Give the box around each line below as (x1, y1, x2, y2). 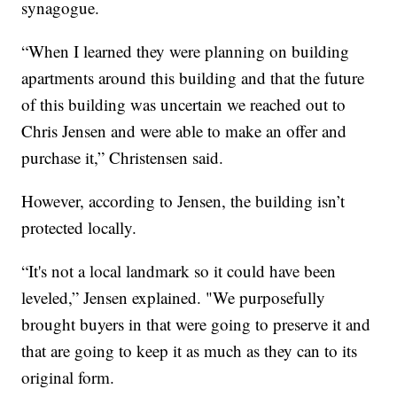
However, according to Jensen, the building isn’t (21, 190, 346, 213)
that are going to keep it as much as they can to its (21, 339, 358, 362)
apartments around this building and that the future (21, 66, 365, 90)
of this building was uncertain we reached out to (21, 93, 346, 116)
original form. (21, 366, 115, 389)
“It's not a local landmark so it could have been (21, 260, 337, 283)
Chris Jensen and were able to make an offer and (21, 120, 347, 143)
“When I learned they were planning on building (21, 40, 350, 63)
